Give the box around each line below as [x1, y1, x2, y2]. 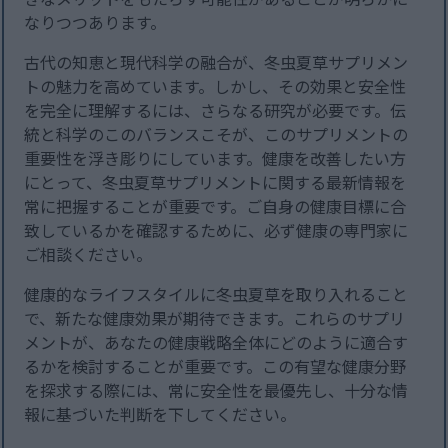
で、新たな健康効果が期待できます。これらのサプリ [24, 306, 406, 331]
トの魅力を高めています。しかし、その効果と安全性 [24, 74, 407, 99]
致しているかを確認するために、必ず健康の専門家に [24, 218, 409, 243]
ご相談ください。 [24, 242, 153, 267]
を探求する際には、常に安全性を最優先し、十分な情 [24, 378, 409, 403]
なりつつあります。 [24, 10, 167, 35]
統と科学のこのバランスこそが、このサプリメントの [24, 122, 409, 147]
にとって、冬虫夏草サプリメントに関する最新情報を [24, 170, 407, 195]
